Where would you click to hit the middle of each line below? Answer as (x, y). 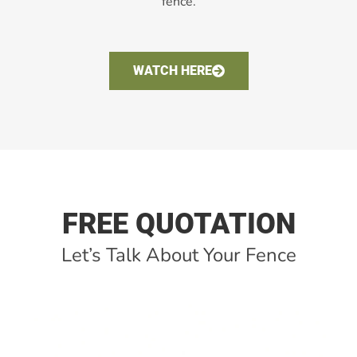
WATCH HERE (172, 70)
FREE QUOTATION (178, 224)
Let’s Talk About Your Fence (178, 255)
